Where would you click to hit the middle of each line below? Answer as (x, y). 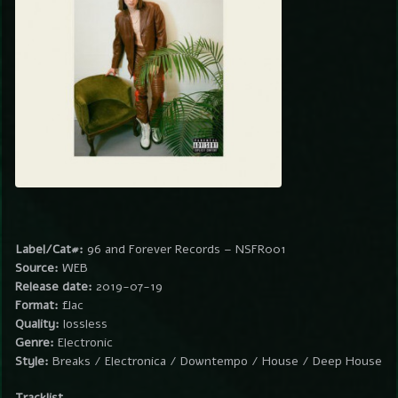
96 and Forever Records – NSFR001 (185, 249)
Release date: (54, 286)
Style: (32, 361)
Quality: (37, 323)
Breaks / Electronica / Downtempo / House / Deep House (215, 361)
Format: (37, 305)
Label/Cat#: (49, 249)
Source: (37, 267)
